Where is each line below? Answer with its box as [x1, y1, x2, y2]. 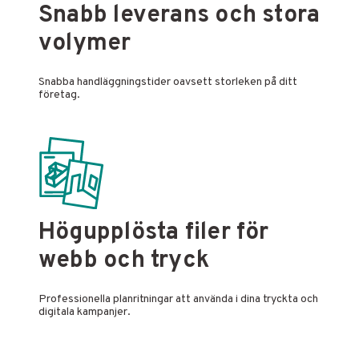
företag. [38, 88, 80, 103]
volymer [38, 29, 131, 59]
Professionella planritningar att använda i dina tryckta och [38, 292, 318, 307]
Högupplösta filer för [38, 218, 269, 248]
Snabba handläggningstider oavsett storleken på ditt [38, 75, 297, 90]
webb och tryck [38, 246, 210, 276]
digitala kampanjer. [38, 305, 131, 320]
